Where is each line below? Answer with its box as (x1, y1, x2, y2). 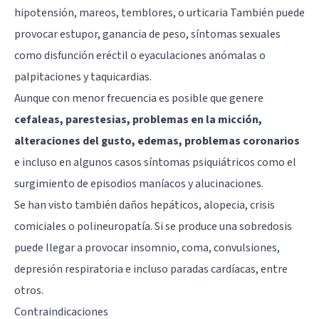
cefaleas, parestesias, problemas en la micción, (14, 111, 262, 127)
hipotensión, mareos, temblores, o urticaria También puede (14, 4, 305, 21)
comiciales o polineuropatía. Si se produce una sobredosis (14, 218, 292, 234)
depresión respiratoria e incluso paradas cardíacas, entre (14, 261, 288, 277)
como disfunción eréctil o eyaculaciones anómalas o (14, 47, 266, 63)
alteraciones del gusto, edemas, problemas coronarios (14, 132, 300, 149)
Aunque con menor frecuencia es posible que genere (14, 90, 263, 106)
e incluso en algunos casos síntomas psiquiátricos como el (14, 154, 296, 170)
